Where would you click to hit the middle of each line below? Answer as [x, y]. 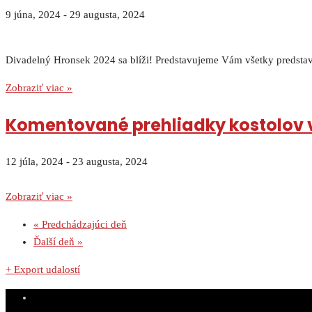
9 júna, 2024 [33, 15]
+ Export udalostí [43, 270]
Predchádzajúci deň [83, 225]
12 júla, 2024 [34, 162]
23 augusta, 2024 [110, 162]
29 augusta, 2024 [107, 15]
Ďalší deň [55, 242]
